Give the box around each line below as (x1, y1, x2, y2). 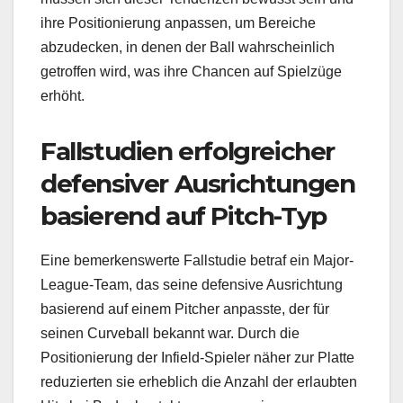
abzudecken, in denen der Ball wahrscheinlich (40, 39, 335, 55)
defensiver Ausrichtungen (40, 167, 355, 199)
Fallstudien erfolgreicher (40, 135, 336, 166)
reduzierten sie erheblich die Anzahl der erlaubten (40, 373, 357, 390)
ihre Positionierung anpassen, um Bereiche (40, 14, 316, 31)
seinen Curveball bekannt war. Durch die (40, 325, 300, 341)
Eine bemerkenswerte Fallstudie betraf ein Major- (40, 252, 354, 268)
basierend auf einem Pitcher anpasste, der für (40, 300, 329, 317)
